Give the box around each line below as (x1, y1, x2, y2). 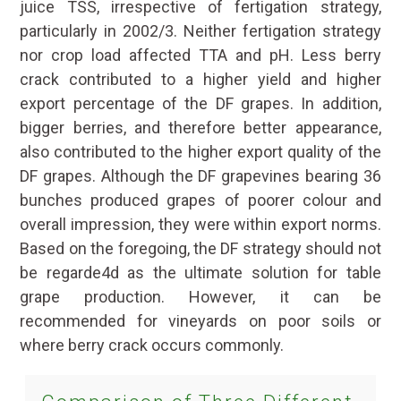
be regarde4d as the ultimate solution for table (20, 262, 381, 282)
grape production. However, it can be (20, 286, 381, 306)
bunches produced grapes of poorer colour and (20, 190, 381, 209)
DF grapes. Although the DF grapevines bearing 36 (20, 166, 381, 185)
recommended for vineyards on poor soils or (20, 311, 381, 330)
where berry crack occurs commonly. (20, 335, 285, 354)
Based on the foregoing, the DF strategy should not (20, 238, 381, 258)
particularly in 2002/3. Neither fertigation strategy (20, 21, 381, 40)
